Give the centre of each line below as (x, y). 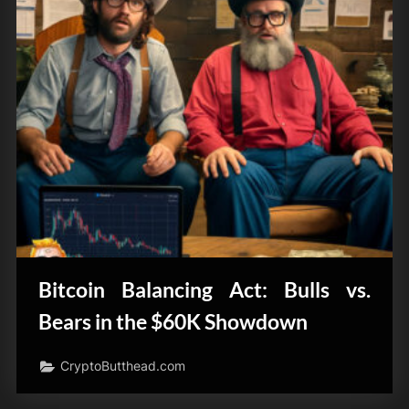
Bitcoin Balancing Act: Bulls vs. (204, 289)
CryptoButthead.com (123, 367)
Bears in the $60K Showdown (173, 321)
